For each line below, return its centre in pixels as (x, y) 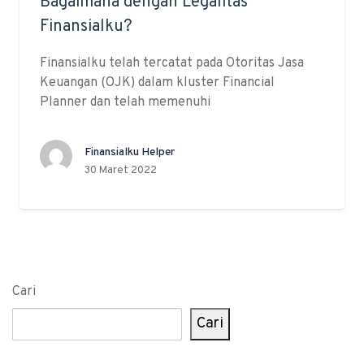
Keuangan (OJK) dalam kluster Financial (157, 83)
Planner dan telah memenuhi (125, 102)
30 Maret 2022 (121, 171)
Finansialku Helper (130, 152)
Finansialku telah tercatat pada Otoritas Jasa (172, 63)
